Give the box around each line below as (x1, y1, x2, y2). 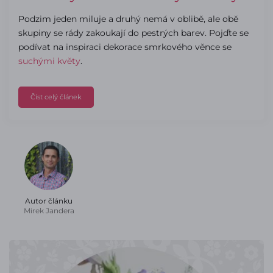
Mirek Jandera (23, 206, 74, 215)
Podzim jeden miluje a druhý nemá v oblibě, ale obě (18, 13, 238, 24)
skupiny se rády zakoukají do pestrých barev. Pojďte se (18, 27, 249, 38)
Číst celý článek (30, 93, 82, 101)
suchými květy (18, 55, 80, 66)
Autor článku (25, 196, 73, 205)
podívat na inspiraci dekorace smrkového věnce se (18, 41, 232, 52)
